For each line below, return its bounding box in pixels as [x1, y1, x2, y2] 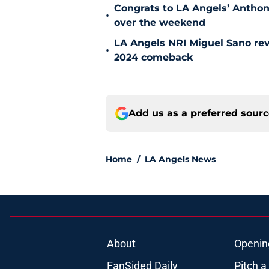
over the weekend [114, 17, 205, 29]
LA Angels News [145, 154, 216, 165]
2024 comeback [114, 52, 193, 64]
